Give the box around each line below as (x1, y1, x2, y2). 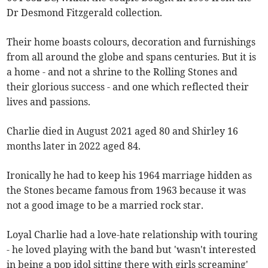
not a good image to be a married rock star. (7, 199, 204, 211)
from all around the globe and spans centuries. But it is (7, 50, 257, 63)
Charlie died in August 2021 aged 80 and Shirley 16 (7, 124, 239, 137)
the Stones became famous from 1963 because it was (7, 184, 246, 196)
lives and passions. (7, 95, 91, 108)
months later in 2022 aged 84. (7, 139, 141, 152)
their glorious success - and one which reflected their (7, 80, 249, 93)
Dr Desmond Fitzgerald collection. (7, 6, 163, 19)
